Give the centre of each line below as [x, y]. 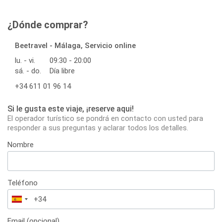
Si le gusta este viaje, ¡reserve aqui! [71, 109]
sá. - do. [28, 71]
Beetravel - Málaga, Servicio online [75, 46]
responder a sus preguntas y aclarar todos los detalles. [98, 128]
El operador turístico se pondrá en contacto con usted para [105, 119]
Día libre [62, 71]
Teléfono [23, 183]
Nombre [21, 145]
